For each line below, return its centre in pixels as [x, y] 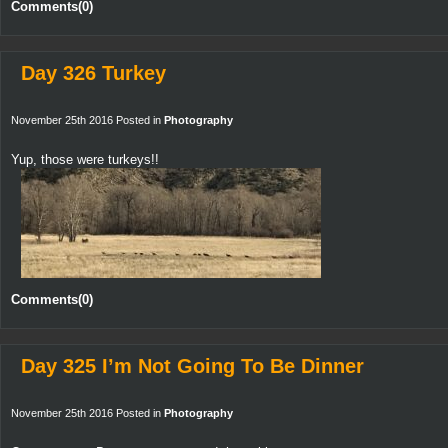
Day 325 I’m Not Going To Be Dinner [192, 365]
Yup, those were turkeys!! [85, 160]
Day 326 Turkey [93, 73]
